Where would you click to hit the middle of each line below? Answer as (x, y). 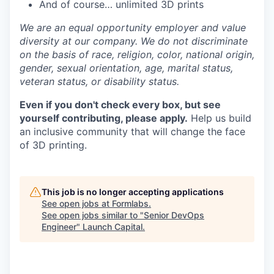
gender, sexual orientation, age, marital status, (126, 68)
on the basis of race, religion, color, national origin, (137, 54)
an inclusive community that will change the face (132, 131)
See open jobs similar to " (93, 215)
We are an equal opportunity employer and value (133, 28)
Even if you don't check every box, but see (120, 105)
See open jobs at (77, 203)
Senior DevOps (174, 215)
